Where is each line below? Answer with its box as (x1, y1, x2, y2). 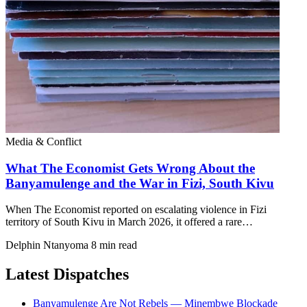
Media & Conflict (5, 135, 82, 147)
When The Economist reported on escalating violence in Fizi (5, 204, 267, 216)
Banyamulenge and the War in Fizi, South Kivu (5, 175, 274, 191)
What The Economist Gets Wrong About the (5, 160, 255, 175)
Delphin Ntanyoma (5, 239, 88, 251)
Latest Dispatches (5, 265, 129, 284)
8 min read (91, 239, 137, 251)
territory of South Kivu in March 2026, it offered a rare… (5, 216, 253, 228)
